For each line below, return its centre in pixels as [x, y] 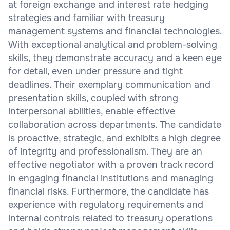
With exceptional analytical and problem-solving [113, 44]
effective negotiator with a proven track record [111, 165]
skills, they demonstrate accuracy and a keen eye [115, 58]
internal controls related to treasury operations [110, 218]
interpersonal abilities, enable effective [92, 111]
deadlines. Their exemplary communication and [109, 84]
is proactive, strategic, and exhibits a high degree [114, 138]
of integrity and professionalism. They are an [105, 151]
